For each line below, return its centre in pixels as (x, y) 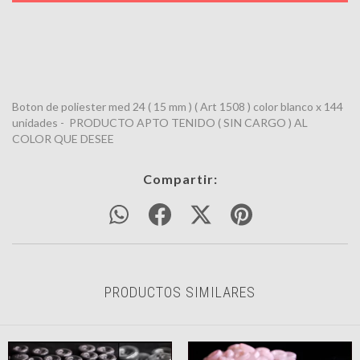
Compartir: (180, 179)
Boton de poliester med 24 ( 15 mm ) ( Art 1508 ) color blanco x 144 (178, 106)
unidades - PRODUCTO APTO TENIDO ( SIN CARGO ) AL (160, 123)
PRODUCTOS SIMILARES (180, 292)
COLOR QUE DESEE (63, 139)
